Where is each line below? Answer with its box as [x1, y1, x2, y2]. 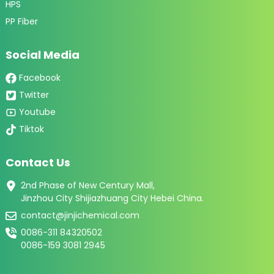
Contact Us [5, 154, 70, 170]
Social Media [5, 46, 80, 62]
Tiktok [18, 122, 44, 135]
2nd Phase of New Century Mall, [20, 179, 155, 192]
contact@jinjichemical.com [20, 209, 139, 222]
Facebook [18, 71, 61, 84]
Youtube [18, 105, 56, 118]
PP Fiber [5, 15, 38, 28]
